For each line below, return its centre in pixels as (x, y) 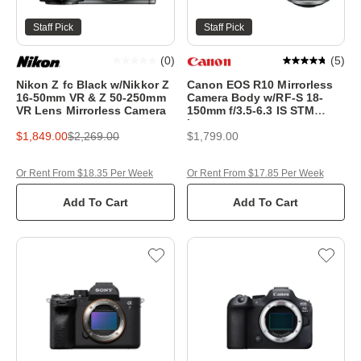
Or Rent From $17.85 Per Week (255, 173)
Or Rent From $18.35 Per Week (85, 173)
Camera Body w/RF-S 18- (255, 97)
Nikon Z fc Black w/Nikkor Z (93, 84)
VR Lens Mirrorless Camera (91, 110)
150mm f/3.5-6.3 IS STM (251, 110)
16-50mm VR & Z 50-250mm (91, 97)
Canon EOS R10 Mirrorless (260, 84)
